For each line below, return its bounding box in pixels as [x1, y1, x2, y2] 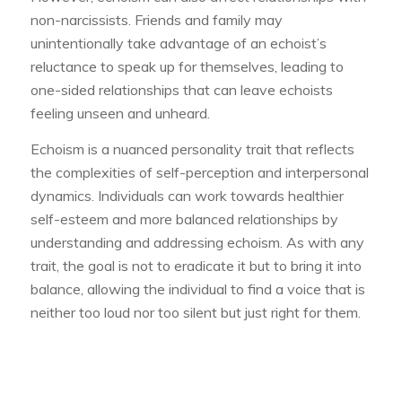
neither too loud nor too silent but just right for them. [30, 302, 361, 321]
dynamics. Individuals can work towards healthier [30, 186, 344, 205]
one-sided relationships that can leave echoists [30, 81, 333, 100]
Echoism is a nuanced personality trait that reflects [30, 139, 354, 158]
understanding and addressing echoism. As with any [30, 232, 364, 251]
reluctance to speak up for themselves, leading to [30, 57, 344, 76]
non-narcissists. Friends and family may [30, 11, 283, 30]
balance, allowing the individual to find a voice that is [30, 279, 365, 298]
